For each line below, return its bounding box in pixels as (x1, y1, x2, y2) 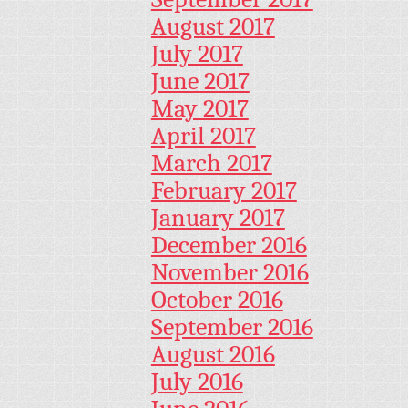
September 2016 (150, 312, 313, 342)
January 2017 (150, 203, 285, 233)
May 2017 (150, 94, 249, 124)
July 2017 (150, 39, 243, 69)
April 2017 (150, 121, 256, 151)
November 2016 (150, 258, 309, 288)
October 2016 (150, 285, 283, 315)
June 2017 (150, 66, 250, 97)
